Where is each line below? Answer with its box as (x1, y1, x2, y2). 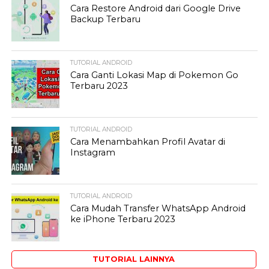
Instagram (70, 147, 116, 158)
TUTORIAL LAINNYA (92, 254, 175, 264)
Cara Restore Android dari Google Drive (70, 2, 241, 14)
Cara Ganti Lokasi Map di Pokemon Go (70, 69, 239, 80)
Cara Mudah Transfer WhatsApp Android (70, 202, 246, 214)
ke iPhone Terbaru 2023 (70, 213, 176, 225)
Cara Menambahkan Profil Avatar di (70, 136, 226, 147)
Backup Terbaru (70, 13, 141, 25)
